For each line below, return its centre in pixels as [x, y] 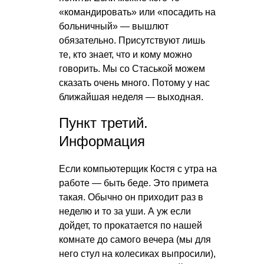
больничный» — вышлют [114, 26]
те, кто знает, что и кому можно [126, 54]
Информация [102, 141]
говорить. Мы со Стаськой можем [132, 68]
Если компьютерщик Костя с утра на [138, 169]
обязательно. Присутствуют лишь [132, 40]
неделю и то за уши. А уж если [125, 211]
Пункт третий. [103, 123]
